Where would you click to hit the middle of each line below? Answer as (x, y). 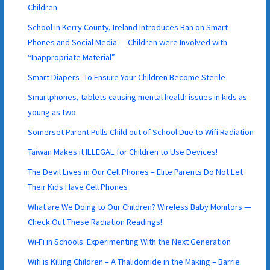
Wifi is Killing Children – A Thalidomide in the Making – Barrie (134, 261)
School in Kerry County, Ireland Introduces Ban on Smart (128, 27)
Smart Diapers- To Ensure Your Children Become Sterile (127, 77)
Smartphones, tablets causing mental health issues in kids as (138, 97)
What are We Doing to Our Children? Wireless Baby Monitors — (140, 206)
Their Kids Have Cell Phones (78, 187)
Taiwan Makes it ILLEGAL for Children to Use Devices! (123, 152)
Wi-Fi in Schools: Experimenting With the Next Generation (130, 241)
